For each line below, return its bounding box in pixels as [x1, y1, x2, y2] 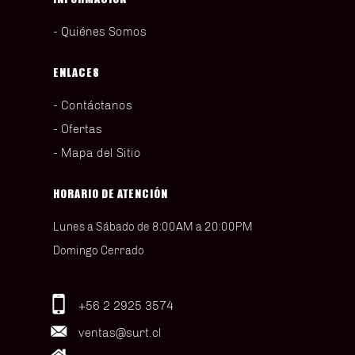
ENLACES [53, 65, 100, 79]
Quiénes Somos [61, 24, 147, 39]
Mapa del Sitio [61, 145, 141, 160]
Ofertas [61, 121, 102, 136]
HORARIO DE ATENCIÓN [53, 186, 168, 200]
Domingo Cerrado [53, 243, 144, 258]
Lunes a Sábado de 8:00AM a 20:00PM [53, 219, 253, 234]
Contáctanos [61, 97, 132, 113]
